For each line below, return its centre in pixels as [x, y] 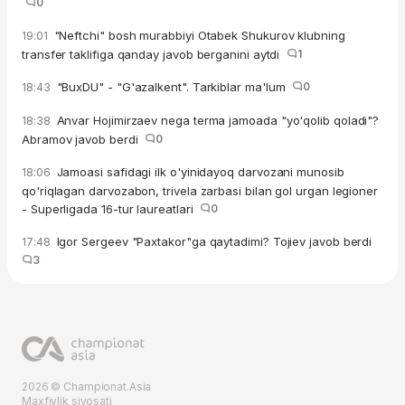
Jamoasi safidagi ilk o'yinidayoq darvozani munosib [198, 172]
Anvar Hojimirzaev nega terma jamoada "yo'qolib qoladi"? [216, 121]
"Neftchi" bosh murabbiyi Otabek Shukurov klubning [198, 36]
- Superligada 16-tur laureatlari [111, 209]
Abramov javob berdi [84, 140]
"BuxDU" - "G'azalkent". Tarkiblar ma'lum [173, 87]
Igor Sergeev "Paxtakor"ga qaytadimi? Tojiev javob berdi [216, 242]
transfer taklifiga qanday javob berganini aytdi [155, 55]
